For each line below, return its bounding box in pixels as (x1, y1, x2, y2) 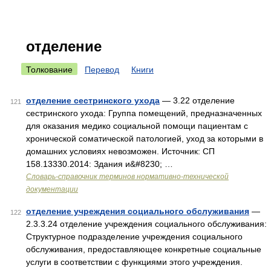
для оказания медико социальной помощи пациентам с (26, 121, 248, 131)
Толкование (26, 65, 73, 74)
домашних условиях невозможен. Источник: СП (26, 146, 215, 156)
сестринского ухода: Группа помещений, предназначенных (26, 108, 262, 118)
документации (26, 185, 78, 194)
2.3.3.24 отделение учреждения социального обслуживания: (26, 219, 267, 229)
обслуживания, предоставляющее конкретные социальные (26, 244, 261, 254)
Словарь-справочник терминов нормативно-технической (26, 172, 229, 181)
